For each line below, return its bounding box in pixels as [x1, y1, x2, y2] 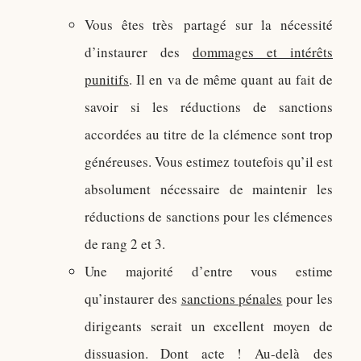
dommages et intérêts [193, 43, 333, 61]
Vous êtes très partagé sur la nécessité [85, 15, 333, 34]
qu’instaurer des [85, 289, 181, 308]
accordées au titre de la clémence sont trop [85, 125, 333, 143]
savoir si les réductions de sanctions [85, 98, 333, 116]
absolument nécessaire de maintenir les [85, 180, 333, 198]
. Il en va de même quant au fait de [129, 70, 333, 89]
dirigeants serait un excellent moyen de [85, 317, 333, 335]
